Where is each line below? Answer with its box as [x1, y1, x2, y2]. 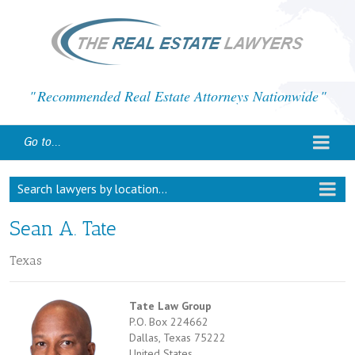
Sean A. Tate [10, 216, 116, 240]
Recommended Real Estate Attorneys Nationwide [36, 86, 319, 105]
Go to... [24, 136, 61, 148]
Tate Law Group [129, 298, 212, 313]
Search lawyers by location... [17, 181, 167, 197]
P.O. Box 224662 [129, 314, 208, 329]
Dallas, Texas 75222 [129, 330, 226, 345]
